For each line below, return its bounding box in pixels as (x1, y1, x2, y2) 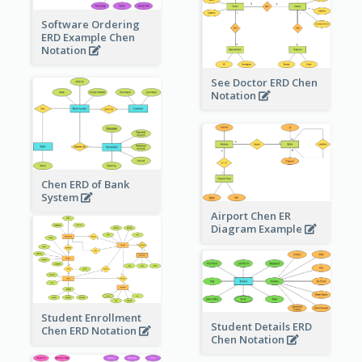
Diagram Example (210, 221, 305, 237)
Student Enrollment (40, 309, 141, 325)
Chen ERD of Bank (40, 176, 129, 192)
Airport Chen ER (210, 208, 291, 224)
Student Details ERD (210, 319, 312, 335)
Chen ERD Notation (40, 322, 139, 338)
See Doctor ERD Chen (210, 74, 318, 90)
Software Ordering (40, 16, 140, 32)
